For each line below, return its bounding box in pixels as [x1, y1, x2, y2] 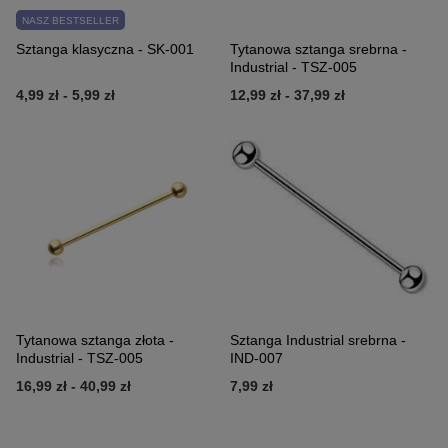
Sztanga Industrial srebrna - [230, 332, 406, 349]
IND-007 [230, 350, 283, 367]
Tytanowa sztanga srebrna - [230, 41, 407, 58]
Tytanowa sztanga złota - [16, 332, 174, 349]
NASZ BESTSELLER [22, 14, 119, 26]
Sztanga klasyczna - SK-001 [16, 41, 194, 58]
